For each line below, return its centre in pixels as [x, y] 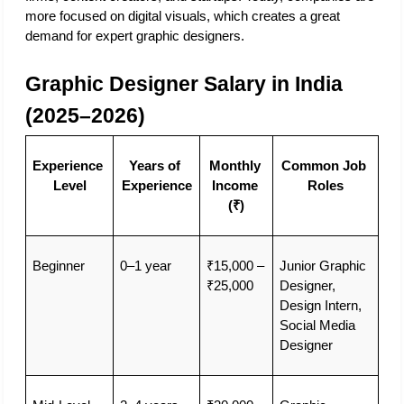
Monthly [234, 166]
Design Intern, [320, 306]
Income [234, 186]
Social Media [317, 326]
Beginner [58, 266]
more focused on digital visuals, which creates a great [183, 16]
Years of [155, 166]
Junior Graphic [322, 266]
